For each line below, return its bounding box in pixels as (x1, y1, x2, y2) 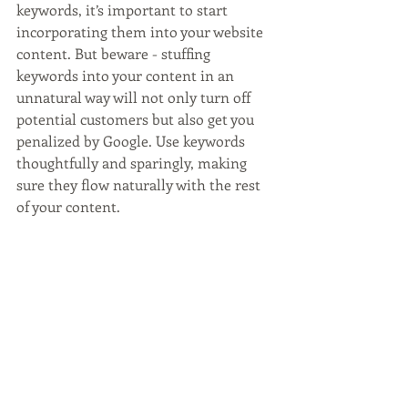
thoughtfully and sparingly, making (16, 153, 250, 173)
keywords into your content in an (16, 66, 238, 86)
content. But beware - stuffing (16, 44, 214, 64)
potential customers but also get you (16, 109, 258, 129)
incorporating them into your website (16, 22, 267, 42)
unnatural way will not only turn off (16, 87, 254, 107)
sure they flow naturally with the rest (16, 175, 264, 195)
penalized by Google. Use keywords (16, 131, 249, 151)
